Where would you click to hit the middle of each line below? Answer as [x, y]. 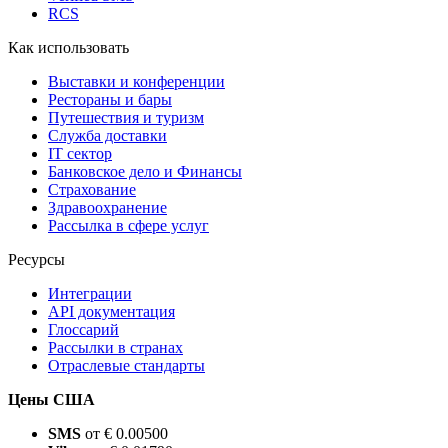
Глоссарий [83, 330]
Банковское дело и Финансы [145, 172]
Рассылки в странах [115, 348]
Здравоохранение [107, 208]
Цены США [51, 400]
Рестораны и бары [110, 100]
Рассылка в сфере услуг [128, 226]
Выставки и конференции [136, 82]
